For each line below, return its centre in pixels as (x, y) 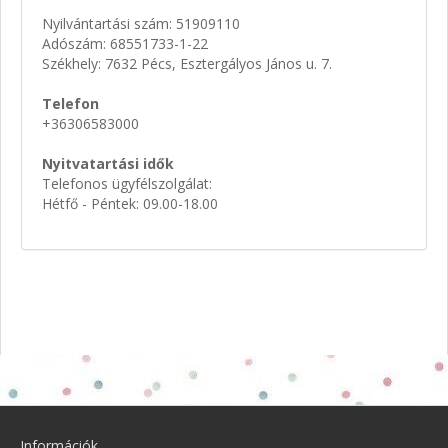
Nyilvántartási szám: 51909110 (141, 24)
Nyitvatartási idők (108, 164)
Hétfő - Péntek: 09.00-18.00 (130, 204)
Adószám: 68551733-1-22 (125, 44)
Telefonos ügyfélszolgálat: (127, 184)
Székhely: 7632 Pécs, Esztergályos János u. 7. (187, 64)
